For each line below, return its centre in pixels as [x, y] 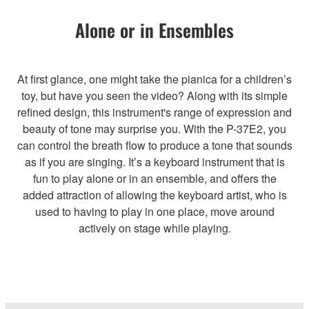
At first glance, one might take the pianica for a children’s [154, 79]
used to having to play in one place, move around [154, 212]
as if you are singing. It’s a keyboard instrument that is [154, 162]
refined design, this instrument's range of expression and [154, 112]
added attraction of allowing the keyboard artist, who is [154, 195]
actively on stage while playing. [154, 228]
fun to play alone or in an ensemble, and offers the [154, 179]
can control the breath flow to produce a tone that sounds [154, 146]
